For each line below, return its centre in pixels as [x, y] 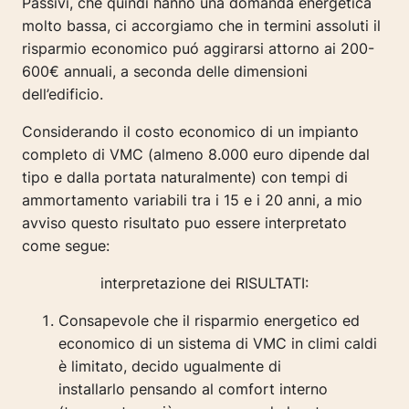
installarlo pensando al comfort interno [193, 389]
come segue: [66, 246]
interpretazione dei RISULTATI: [204, 283]
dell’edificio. [63, 94]
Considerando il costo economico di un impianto [190, 132]
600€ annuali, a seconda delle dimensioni [165, 72]
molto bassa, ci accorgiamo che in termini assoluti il [201, 26]
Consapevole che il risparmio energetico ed [209, 321]
